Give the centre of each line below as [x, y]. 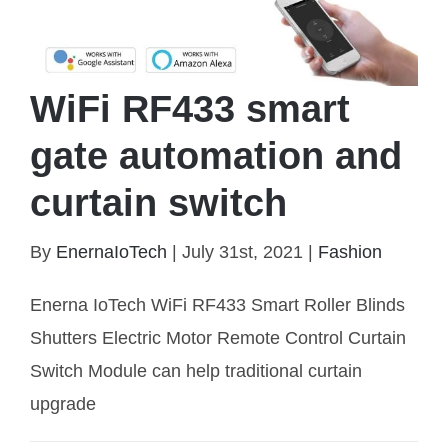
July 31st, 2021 [242, 252]
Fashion [350, 252]
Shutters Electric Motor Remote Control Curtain [218, 338]
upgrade [63, 404]
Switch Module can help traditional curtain [196, 371]
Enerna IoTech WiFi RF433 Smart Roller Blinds [217, 305]
